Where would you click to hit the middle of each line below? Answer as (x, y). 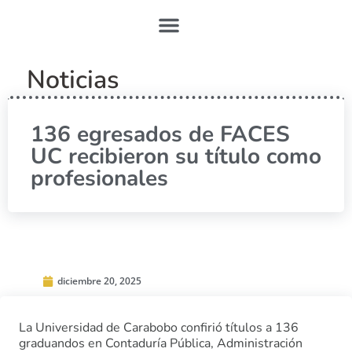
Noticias (73, 80)
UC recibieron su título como (176, 156)
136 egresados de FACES (160, 134)
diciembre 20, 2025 (99, 281)
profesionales (99, 178)
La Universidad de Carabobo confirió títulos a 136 (159, 328)
